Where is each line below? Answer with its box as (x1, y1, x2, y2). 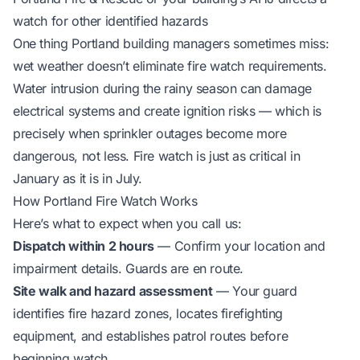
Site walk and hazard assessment (13, 282, 213, 299)
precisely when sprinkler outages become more (13, 125, 287, 141)
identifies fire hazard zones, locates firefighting (13, 305, 284, 321)
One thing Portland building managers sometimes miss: (13, 35, 329, 51)
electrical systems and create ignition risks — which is (13, 102, 322, 119)
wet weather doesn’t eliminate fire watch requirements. (13, 57, 327, 74)
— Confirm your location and (153, 237, 325, 254)
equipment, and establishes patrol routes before (13, 327, 288, 344)
